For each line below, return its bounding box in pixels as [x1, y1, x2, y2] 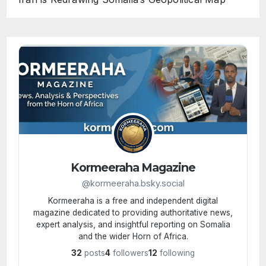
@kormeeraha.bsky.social [81, 178, 185, 189]
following [157, 248, 195, 258]
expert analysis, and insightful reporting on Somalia [36, 220, 230, 230]
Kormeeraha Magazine [70, 160, 196, 175]
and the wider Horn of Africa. [78, 232, 188, 242]
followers [110, 248, 148, 258]
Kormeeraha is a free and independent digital [48, 196, 218, 206]
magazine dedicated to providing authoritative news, [33, 208, 233, 218]
